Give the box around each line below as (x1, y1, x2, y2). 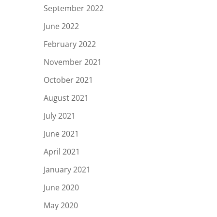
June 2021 (44, 128, 79, 139)
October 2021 (44, 75, 93, 85)
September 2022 (44, 3, 104, 14)
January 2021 (44, 164, 91, 175)
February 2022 (44, 39, 96, 49)
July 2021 (44, 110, 76, 121)
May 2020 (44, 200, 78, 211)
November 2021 (44, 57, 102, 67)
